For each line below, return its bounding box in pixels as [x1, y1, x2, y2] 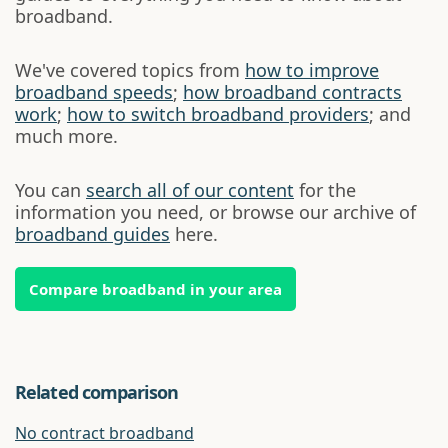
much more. [15, 124, 118, 148]
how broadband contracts [183, 80, 402, 104]
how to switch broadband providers [67, 102, 369, 126]
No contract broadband [15, 422, 194, 444]
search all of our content [86, 178, 294, 202]
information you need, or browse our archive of [15, 200, 416, 224]
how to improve [245, 58, 379, 82]
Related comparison [15, 380, 178, 404]
